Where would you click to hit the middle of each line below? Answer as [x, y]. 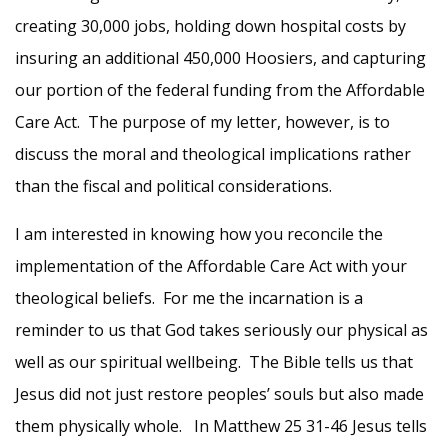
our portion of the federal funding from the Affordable [220, 90]
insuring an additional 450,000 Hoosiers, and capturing [220, 58]
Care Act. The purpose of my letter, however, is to [202, 122]
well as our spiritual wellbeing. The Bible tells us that [214, 362]
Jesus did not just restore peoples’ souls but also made [219, 394]
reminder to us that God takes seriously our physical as [221, 330]
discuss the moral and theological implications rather [213, 154]
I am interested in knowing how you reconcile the [199, 234]
